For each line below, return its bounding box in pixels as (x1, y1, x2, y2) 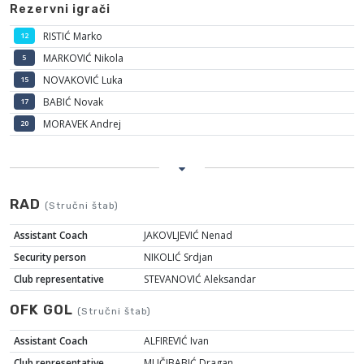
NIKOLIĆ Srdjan (143, 250, 213, 264)
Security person (13, 250, 86, 264)
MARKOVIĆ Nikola (42, 51, 123, 65)
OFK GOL (10, 301, 77, 318)
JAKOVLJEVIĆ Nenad (143, 228, 232, 242)
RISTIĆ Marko (42, 29, 102, 43)
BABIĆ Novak (42, 95, 103, 109)
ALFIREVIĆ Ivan (143, 334, 209, 348)
